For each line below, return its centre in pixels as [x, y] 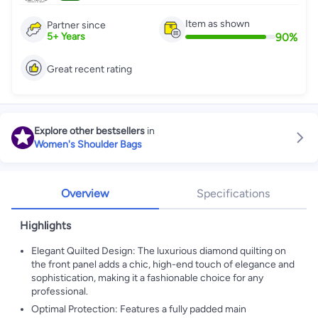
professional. [60, 291]
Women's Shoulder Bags [88, 144]
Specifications [233, 193]
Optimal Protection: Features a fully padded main [139, 309]
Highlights [45, 225]
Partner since [76, 25]
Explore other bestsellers [89, 131]
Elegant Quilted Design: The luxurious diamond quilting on [159, 251]
